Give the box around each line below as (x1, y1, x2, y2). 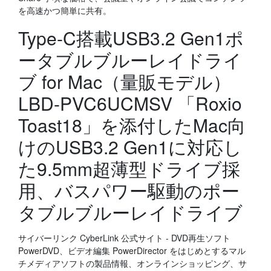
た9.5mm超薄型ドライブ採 (18, 155, 240, 181)
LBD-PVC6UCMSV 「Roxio (18, 90, 242, 116)
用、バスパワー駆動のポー (18, 177, 240, 203)
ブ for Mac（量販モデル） (18, 68, 231, 94)
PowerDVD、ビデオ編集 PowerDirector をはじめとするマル (18, 244, 246, 256)
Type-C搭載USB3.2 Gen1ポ (18, 25, 244, 51)
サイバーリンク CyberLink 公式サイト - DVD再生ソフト (18, 232, 230, 244)
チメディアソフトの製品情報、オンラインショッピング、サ (18, 257, 247, 269)
